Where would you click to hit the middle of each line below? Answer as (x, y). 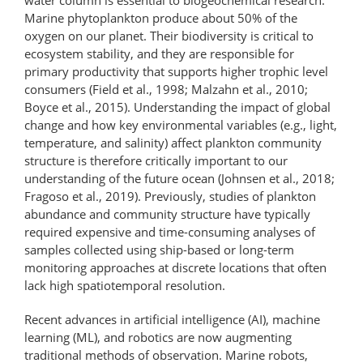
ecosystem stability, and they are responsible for (159, 53)
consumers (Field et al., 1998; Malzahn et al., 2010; (166, 89)
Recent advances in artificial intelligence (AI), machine (172, 319)
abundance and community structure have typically (167, 214)
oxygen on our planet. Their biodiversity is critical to (169, 35)
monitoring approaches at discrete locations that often (175, 267)
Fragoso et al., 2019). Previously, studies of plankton (170, 196)
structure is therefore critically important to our (156, 160)
